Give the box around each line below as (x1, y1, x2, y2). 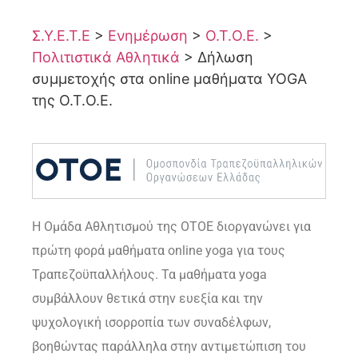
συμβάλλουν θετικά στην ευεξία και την (32, 290, 263, 306)
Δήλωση (197, 49, 253, 66)
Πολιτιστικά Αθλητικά (32, 49, 180, 66)
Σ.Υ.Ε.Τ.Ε (32, 27, 90, 45)
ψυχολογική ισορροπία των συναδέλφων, (32, 314, 271, 330)
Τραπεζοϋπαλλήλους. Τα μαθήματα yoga (32, 266, 267, 282)
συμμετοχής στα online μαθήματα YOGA (32, 70, 307, 88)
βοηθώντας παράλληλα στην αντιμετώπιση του (32, 338, 306, 354)
